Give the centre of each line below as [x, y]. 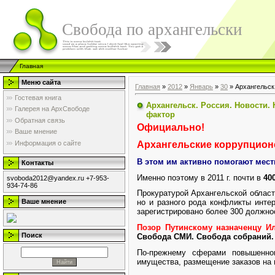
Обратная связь [40, 120]
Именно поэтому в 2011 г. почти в [200, 177]
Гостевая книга [38, 98]
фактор [161, 114]
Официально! [171, 127]
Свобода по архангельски [152, 29]
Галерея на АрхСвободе [52, 109]
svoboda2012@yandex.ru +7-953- [58, 178]
